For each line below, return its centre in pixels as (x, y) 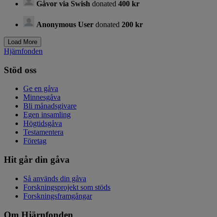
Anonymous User (65, 24)
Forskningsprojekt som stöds (67, 187)
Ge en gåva (41, 89)
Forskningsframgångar (58, 196)
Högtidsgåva (43, 124)
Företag (35, 141)
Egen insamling (47, 115)
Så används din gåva (55, 178)
